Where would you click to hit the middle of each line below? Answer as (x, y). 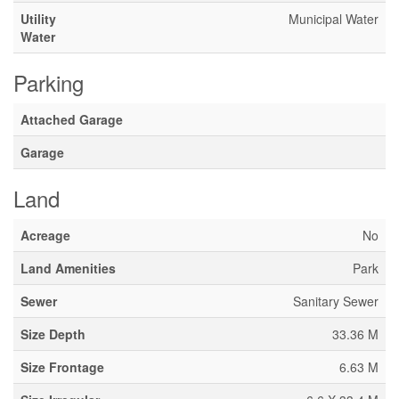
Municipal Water (334, 19)
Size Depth (53, 334)
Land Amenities (68, 268)
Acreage (45, 235)
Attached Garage (72, 119)
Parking (49, 82)
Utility (38, 19)
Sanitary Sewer (336, 301)
